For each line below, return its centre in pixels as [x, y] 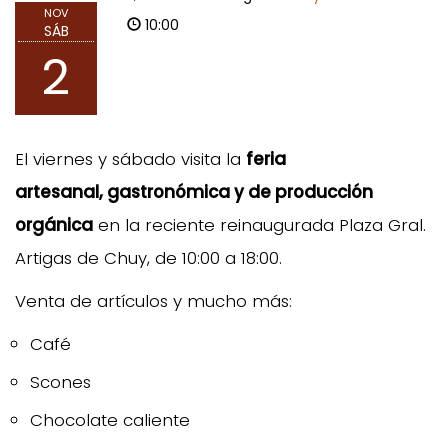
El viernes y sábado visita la [130, 158]
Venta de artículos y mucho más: [153, 300]
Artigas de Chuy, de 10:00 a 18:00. [148, 257]
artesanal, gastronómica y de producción [194, 191]
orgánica [54, 224]
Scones [60, 381]
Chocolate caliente [110, 419]
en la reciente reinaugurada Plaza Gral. [259, 224]
